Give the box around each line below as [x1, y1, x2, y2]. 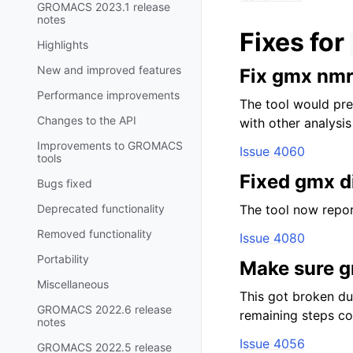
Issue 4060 [240, 143, 305, 159]
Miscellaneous [37, 277, 109, 291]
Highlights [37, 37, 88, 51]
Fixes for [240, 27, 350, 58]
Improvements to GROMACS [37, 138, 183, 152]
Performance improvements [37, 87, 180, 102]
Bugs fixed [37, 176, 92, 190]
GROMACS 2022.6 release [37, 302, 172, 316]
